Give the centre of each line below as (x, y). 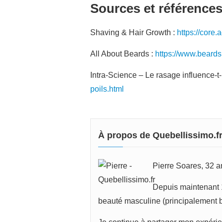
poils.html (107, 89)
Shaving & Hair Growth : (134, 32)
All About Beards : (123, 54)
